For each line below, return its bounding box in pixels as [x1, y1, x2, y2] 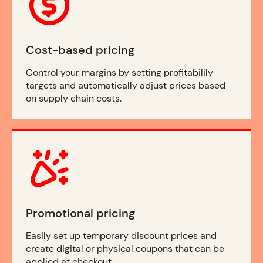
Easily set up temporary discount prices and [26, 230, 217, 242]
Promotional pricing [26, 205, 135, 221]
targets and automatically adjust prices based [26, 79, 225, 92]
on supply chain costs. [26, 92, 122, 105]
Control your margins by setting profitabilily [26, 66, 213, 79]
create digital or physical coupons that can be [26, 242, 224, 255]
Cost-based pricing [26, 42, 134, 58]
